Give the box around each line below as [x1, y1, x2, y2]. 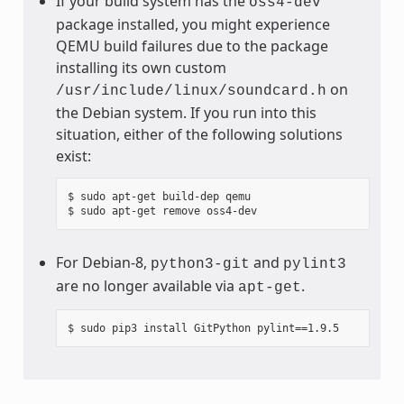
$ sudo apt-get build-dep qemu [67, 189, 251, 203]
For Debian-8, [55, 252, 151, 272]
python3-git [150, 255, 250, 272]
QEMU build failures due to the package [55, 35, 328, 56]
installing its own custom [55, 57, 226, 78]
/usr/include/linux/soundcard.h [55, 82, 326, 99]
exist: [55, 145, 91, 166]
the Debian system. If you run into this [55, 102, 317, 123]
